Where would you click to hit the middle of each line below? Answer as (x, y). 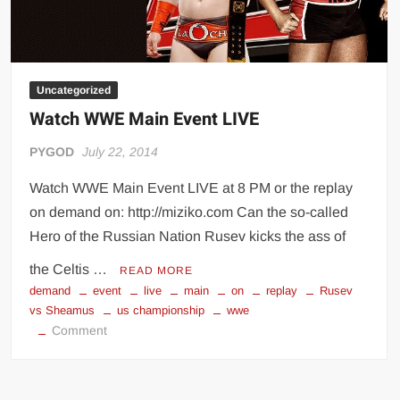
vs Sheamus (62, 311)
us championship (161, 311)
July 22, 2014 (121, 152)
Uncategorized (74, 91)
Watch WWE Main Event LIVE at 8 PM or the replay (192, 188)
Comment (80, 331)
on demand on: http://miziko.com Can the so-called (189, 212)
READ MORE (157, 271)
